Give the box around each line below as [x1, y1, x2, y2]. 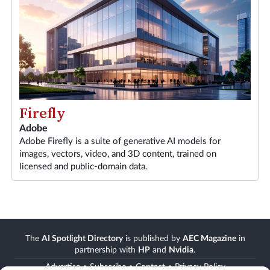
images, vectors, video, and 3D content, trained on [19, 149, 216, 159]
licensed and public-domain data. [19, 162, 148, 171]
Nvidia [169, 245, 193, 254]
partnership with [75, 245, 138, 254]
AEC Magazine [182, 234, 236, 243]
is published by [122, 234, 183, 243]
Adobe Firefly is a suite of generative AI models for [19, 136, 221, 146]
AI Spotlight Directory [41, 234, 123, 243]
